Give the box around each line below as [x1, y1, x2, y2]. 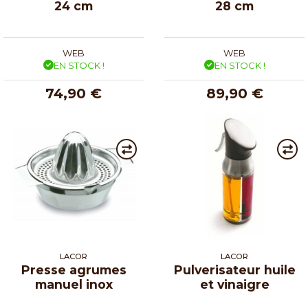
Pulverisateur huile [173, 262, 296, 277]
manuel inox [34, 276, 113, 291]
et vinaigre [199, 276, 269, 291]
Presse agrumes [21, 262, 126, 277]
